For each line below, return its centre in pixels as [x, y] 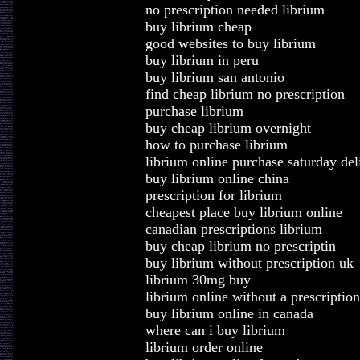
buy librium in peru [202, 60]
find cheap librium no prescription [245, 94]
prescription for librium [213, 195]
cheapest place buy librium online [243, 212]
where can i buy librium [215, 330]
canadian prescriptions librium [233, 229]
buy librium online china [217, 178]
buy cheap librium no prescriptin [240, 246]
